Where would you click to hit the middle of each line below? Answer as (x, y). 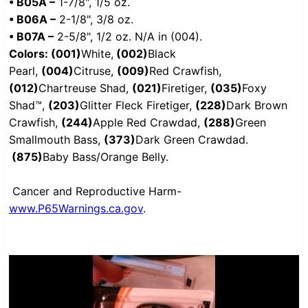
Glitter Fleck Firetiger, (137, 106)
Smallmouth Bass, (56, 140)
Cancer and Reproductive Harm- (97, 191)
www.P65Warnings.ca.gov (76, 209)
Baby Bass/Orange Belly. (106, 157)
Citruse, (95, 71)
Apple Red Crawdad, (148, 123)
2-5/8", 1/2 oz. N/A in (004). (128, 37)
